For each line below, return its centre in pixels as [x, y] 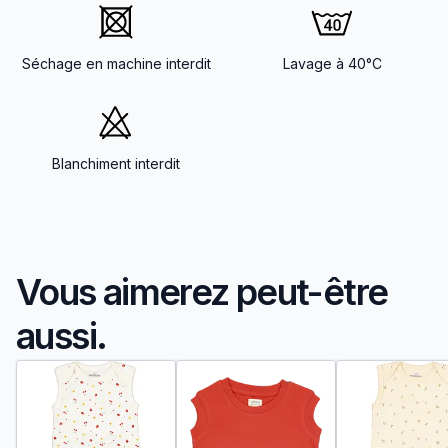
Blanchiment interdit [116, 163]
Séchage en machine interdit [116, 63]
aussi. [61, 335]
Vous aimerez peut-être [202, 291]
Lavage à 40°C [332, 63]
